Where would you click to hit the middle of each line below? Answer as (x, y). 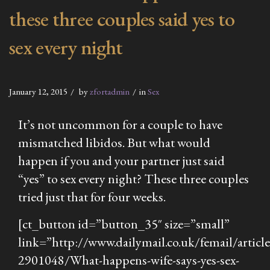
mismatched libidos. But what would (114, 142)
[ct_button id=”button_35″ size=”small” (124, 224)
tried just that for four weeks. (92, 196)
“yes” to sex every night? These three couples (133, 178)
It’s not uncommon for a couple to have (120, 124)
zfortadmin (110, 91)
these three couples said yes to (122, 18)
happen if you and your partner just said (121, 160)
